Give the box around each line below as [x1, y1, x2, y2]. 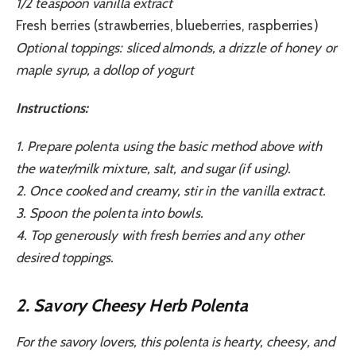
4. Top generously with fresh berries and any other [16, 227, 304, 244]
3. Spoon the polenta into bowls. [16, 205, 203, 222]
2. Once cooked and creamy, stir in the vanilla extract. [16, 183, 326, 199]
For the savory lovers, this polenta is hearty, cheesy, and [16, 334, 335, 350]
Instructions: [16, 100, 89, 116]
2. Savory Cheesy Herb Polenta [16, 294, 249, 315]
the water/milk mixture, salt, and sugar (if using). [16, 161, 292, 177]
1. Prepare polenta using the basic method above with [16, 138, 323, 155]
